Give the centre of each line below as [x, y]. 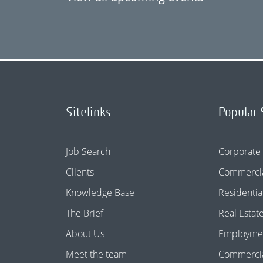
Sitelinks [89, 112]
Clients [80, 172]
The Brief [85, 213]
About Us [85, 234]
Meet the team [97, 254]
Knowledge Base [100, 193]
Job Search [88, 151]
